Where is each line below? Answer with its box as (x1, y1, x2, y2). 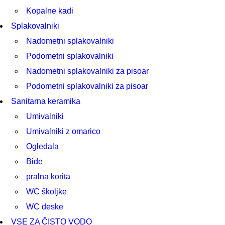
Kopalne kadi (26, 7, 73, 15)
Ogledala (26, 142, 59, 151)
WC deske (26, 202, 63, 211)
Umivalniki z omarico (26, 127, 100, 136)
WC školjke (26, 187, 67, 196)
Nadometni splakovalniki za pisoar (26, 67, 149, 75)
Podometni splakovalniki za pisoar (26, 82, 148, 90)
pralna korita (26, 172, 70, 181)
